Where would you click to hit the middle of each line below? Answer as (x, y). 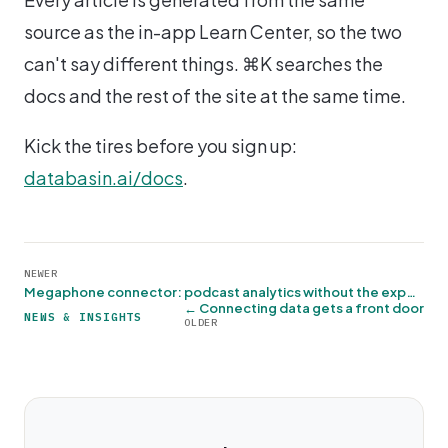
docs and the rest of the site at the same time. (215, 95)
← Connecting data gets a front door (304, 308)
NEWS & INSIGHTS (83, 316)
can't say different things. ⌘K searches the (203, 63)
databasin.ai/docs (103, 177)
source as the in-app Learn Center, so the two (213, 31)
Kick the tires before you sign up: (160, 145)
